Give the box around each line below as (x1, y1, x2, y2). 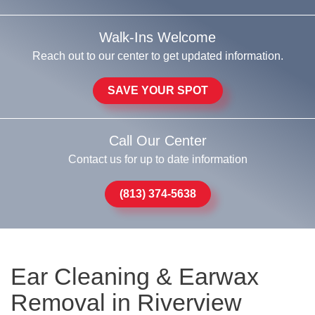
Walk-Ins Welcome (99, 30, 216, 45)
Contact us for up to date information (67, 153, 247, 165)
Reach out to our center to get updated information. (32, 50, 283, 62)
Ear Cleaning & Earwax (11, 263, 259, 290)
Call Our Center (108, 133, 207, 148)
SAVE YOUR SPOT (107, 84, 208, 96)
